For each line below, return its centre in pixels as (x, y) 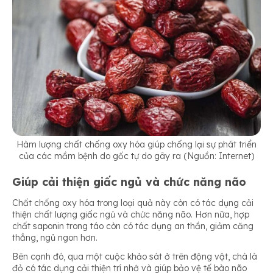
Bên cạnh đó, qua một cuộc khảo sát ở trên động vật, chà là (135, 257)
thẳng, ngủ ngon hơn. (55, 238)
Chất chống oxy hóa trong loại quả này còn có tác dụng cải (133, 203)
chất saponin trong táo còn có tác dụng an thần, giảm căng (133, 226)
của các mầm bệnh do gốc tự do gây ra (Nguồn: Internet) (136, 156)
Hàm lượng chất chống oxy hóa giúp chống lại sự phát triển (136, 144)
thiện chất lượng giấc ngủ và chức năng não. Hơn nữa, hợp (131, 215)
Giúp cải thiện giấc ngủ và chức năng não (129, 182)
